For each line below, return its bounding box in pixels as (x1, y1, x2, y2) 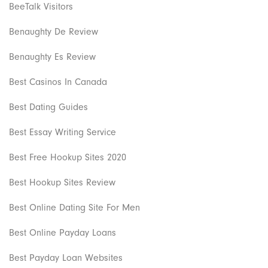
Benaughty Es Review (9, 51, 96, 62)
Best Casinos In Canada (9, 76, 107, 87)
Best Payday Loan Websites (9, 252, 123, 263)
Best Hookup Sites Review (9, 176, 115, 188)
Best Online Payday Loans (9, 227, 116, 238)
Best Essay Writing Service (9, 126, 116, 138)
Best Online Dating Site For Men (9, 202, 140, 213)
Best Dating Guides (9, 101, 88, 112)
